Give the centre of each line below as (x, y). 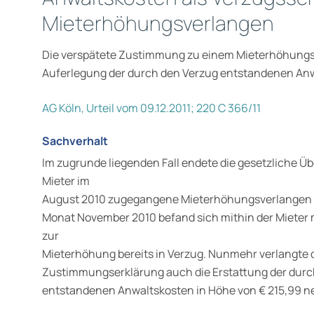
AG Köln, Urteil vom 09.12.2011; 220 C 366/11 (151, 108)
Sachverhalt (75, 141)
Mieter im (66, 180)
